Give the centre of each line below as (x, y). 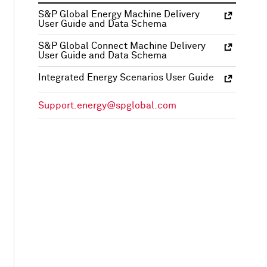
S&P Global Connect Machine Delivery (122, 46)
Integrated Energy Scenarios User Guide (126, 78)
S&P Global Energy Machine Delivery (119, 15)
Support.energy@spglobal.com (107, 106)
